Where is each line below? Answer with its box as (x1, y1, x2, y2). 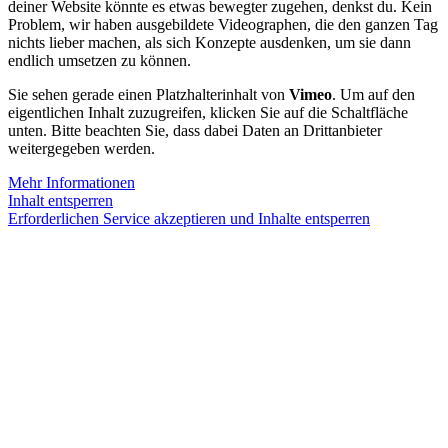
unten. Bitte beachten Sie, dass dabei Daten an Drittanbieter (8, 122, 382, 140)
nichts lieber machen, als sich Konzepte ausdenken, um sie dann (8, 34, 411, 52)
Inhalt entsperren (8, 192, 113, 210)
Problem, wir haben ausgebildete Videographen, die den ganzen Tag (8, 16, 438, 34)
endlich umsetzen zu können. (8, 52, 191, 70)
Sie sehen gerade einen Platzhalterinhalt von (8, 86, 289, 104)
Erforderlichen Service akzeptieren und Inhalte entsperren (8, 210, 370, 228)
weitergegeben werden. (8, 140, 155, 158)
